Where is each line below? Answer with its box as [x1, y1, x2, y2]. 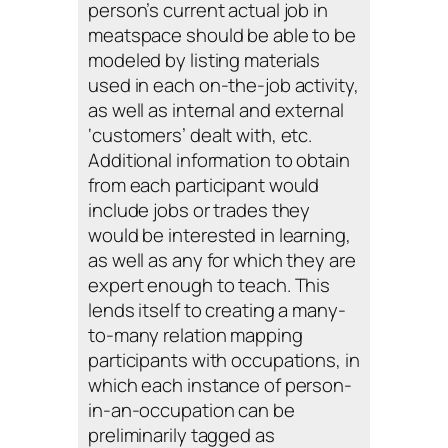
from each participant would [88, 172, 320, 199]
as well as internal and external [88, 97, 344, 124]
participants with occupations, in [88, 347, 360, 374]
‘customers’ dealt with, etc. [88, 122, 313, 149]
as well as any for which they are [88, 247, 356, 274]
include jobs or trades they [88, 197, 311, 224]
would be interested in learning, [88, 222, 351, 249]
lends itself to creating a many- [88, 297, 346, 324]
